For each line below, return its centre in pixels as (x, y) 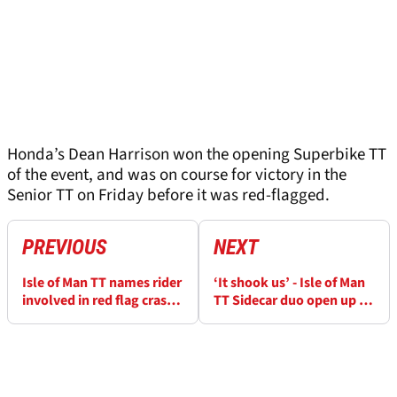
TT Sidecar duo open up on (294, 300)
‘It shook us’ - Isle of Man (289, 282)
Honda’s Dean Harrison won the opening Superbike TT (197, 154)
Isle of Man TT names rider (102, 282)
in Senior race (63, 318)
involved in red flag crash (98, 300)
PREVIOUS (65, 247)
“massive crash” (264, 318)
